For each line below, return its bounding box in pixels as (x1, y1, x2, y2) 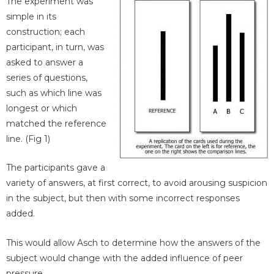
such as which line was (6, 87, 102, 98)
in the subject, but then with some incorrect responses (6, 193, 240, 204)
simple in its (6, 10, 56, 22)
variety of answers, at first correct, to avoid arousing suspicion (6, 177, 267, 189)
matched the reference (6, 117, 106, 129)
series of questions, (6, 72, 87, 83)
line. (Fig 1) (6, 133, 50, 144)
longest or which (6, 102, 77, 114)
